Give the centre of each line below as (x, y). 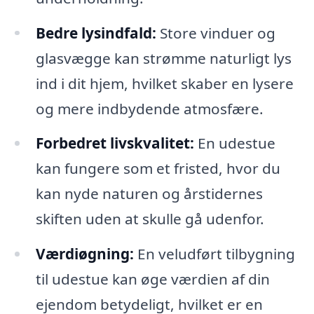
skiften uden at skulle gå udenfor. (150, 219)
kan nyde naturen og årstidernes (149, 194)
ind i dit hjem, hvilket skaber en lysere (164, 83)
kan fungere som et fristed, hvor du (158, 169)
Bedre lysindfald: (96, 33)
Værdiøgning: (84, 254)
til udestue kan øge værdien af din (152, 279)
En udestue (234, 143)
